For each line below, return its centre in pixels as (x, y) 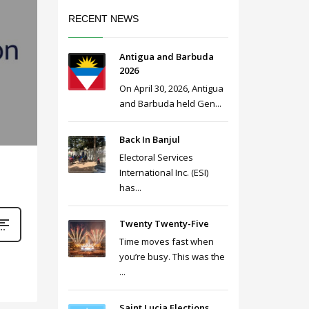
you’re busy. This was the (172, 257)
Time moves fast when (166, 241)
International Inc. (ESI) (163, 172)
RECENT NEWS (103, 19)
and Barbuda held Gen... (170, 103)
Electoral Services (156, 157)
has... (130, 188)
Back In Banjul (149, 139)
